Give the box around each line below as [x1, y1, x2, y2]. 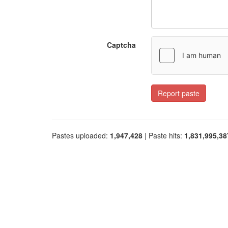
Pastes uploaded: [52, 130, 110, 140]
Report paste [158, 88, 199, 98]
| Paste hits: [142, 130, 184, 140]
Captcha [107, 40, 136, 50]
